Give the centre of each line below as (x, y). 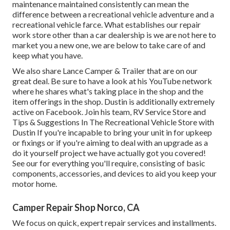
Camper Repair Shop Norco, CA (76, 208)
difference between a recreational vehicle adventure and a (113, 14)
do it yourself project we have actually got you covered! (109, 153)
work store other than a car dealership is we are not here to (114, 35)
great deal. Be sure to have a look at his (81, 81)
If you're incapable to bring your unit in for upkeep (124, 132)
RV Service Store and (169, 112)
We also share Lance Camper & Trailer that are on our (105, 71)
